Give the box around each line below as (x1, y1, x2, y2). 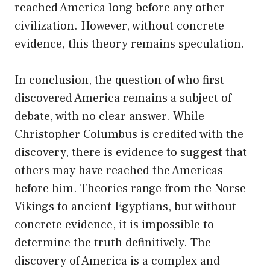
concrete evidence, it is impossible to (14, 216, 214, 233)
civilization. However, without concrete (14, 17, 224, 34)
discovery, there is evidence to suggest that (14, 144, 247, 160)
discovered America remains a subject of (14, 90, 231, 106)
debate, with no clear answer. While (14, 108, 204, 124)
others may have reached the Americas (14, 162, 223, 178)
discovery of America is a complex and (14, 253, 220, 269)
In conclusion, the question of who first (14, 72, 224, 88)
